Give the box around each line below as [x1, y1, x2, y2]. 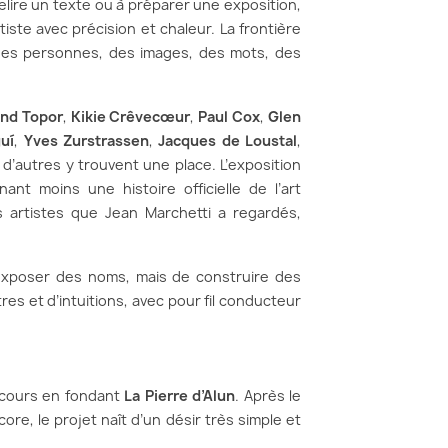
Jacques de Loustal [158, 131, 298, 151]
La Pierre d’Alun [124, 386, 236, 406]
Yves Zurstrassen [23, 131, 149, 151]
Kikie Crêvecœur [70, 107, 191, 127]
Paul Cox [198, 107, 261, 127]
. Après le [235, 386, 302, 406]
